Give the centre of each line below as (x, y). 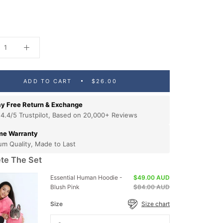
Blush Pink (65, 187)
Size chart (156, 204)
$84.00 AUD (152, 187)
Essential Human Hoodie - (86, 177)
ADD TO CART (48, 81)
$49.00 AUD (152, 177)
